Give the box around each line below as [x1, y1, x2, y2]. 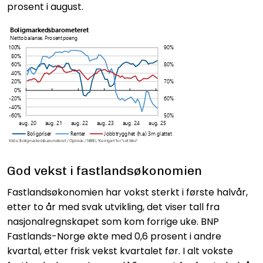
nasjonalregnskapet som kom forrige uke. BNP [7, 214, 219, 228]
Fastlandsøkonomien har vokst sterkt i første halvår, [7, 185, 248, 199]
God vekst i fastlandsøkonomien [7, 163, 202, 178]
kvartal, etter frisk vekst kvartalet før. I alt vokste [7, 244, 233, 258]
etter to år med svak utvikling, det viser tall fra [7, 200, 220, 214]
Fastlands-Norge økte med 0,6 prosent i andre [7, 229, 221, 243]
